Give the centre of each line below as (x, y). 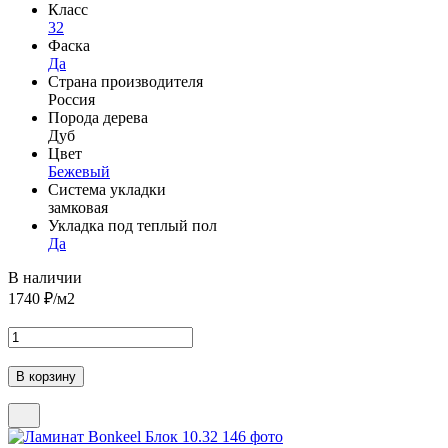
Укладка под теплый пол (132, 225)
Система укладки (107, 189)
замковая (78, 207)
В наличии (45, 277)
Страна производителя (125, 81)
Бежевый (79, 171)
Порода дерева (98, 117)
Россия (71, 99)
